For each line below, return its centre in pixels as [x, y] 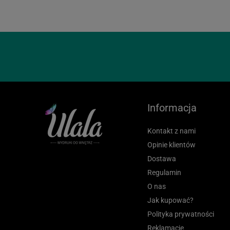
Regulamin [164, 172]
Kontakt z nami [171, 131]
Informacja [172, 108]
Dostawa [162, 158]
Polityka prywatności [181, 214]
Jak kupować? [170, 200]
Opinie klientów [171, 145]
